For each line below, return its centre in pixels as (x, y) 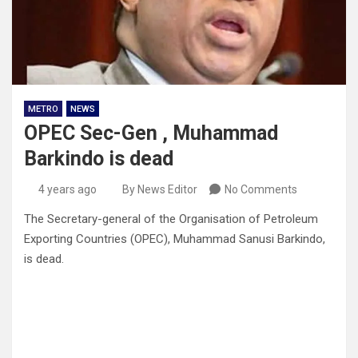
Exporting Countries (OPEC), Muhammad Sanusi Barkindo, (175, 239)
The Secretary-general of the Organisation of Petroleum (171, 219)
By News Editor (160, 190)
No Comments (261, 190)
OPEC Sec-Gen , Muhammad (151, 133)
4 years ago (67, 190)
